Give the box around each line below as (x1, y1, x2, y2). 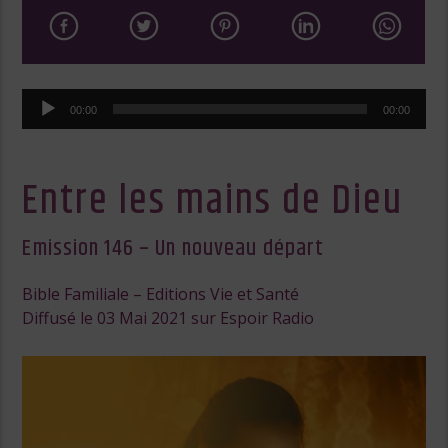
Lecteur (21, 89, 79, 112)
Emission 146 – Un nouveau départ (22, 230, 325, 266)
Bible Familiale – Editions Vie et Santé (22, 283, 300, 306)
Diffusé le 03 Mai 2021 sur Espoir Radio (22, 307, 315, 330)
